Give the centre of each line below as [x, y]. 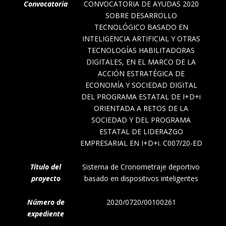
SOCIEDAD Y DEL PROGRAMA [141, 120]
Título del [46, 167]
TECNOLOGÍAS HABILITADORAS [141, 50]
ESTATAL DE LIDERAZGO [141, 132]
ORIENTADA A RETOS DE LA [141, 108]
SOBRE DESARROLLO [141, 16]
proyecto [46, 179]
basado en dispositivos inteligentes [141, 179]
